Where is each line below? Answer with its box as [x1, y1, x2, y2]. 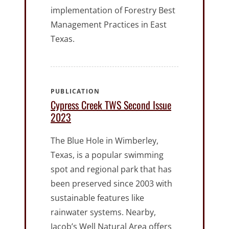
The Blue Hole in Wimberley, [51, 135, 158, 147]
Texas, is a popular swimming [51, 149, 164, 161]
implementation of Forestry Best [51, 5, 175, 16]
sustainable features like [51, 192, 144, 204]
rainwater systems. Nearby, [51, 207, 156, 218]
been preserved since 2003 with [51, 178, 172, 190]
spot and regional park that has [51, 164, 172, 175]
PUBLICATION [51, 87, 100, 96]
